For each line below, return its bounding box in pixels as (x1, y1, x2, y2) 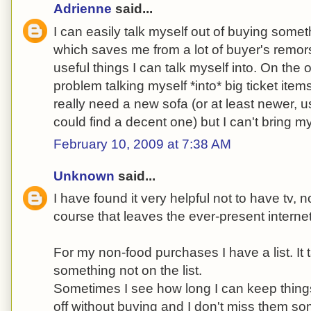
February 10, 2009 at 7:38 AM (53, 137, 231, 152)
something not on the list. (53, 263, 202, 278)
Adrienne (53, 1, 112, 17)
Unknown (53, 168, 115, 183)
